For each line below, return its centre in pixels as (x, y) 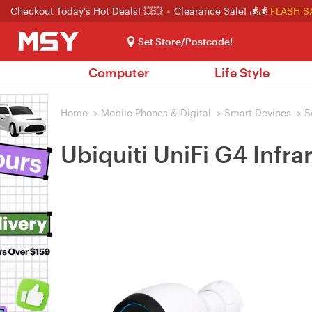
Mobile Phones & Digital (156, 112)
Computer (119, 72)
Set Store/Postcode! (185, 41)
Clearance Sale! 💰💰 (221, 11)
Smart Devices (258, 112)
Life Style (242, 72)
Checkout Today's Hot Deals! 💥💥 (88, 11)
